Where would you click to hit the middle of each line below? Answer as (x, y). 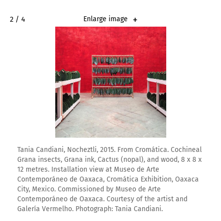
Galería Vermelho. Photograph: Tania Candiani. (90, 209)
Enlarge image (106, 19)
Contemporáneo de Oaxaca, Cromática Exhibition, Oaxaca (108, 179)
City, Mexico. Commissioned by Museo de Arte (89, 189)
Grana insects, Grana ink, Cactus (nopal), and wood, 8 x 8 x (110, 159)
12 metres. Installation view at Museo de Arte (88, 169)
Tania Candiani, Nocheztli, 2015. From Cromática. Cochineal (110, 149)
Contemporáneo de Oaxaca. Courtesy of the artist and (102, 199)
